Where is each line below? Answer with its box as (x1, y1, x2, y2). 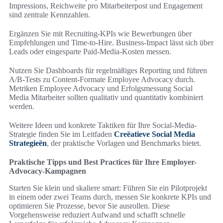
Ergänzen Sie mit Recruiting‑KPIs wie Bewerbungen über (9, 29, 192, 38)
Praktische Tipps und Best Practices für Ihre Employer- (9, 157, 197, 166)
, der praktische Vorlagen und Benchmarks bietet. (47, 138, 201, 147)
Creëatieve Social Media (114, 129, 195, 138)
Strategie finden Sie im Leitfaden (9, 129, 114, 138)
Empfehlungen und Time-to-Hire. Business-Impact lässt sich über (9, 38, 214, 47)
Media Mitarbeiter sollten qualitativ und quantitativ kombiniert (9, 93, 203, 102)
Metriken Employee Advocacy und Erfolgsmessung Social (9, 84, 193, 93)
